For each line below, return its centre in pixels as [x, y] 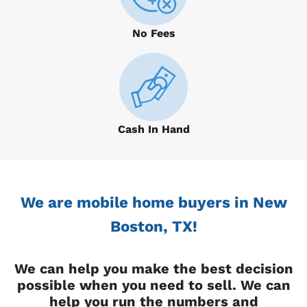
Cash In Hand [153, 129]
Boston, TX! [153, 226]
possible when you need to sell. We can [153, 285]
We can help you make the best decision [153, 268]
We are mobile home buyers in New [153, 202]
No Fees [153, 33]
